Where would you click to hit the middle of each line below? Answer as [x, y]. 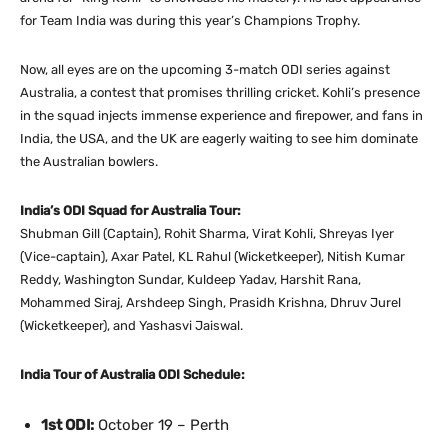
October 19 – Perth [161, 425]
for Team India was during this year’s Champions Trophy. [190, 20]
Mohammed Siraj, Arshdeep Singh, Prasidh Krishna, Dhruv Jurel [210, 302]
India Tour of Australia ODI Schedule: [132, 374]
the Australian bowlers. [89, 161]
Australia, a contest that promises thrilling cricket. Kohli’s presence [220, 92]
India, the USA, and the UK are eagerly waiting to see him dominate [219, 138]
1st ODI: [67, 425]
